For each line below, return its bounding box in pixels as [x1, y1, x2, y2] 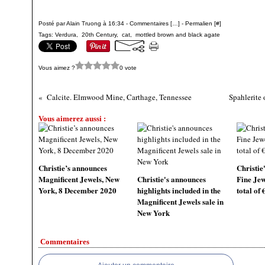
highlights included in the [137, 185, 221, 196]
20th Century [82, 31, 117, 38]
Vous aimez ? [38, 64, 75, 71]
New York [137, 207, 170, 218]
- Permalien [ [180, 20, 216, 27]
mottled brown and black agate [135, 31, 220, 38]
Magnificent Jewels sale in [137, 196, 224, 207]
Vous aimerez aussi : [38, 114, 106, 123]
